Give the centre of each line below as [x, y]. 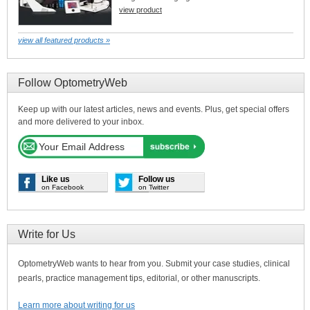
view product [140, 10]
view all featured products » [64, 40]
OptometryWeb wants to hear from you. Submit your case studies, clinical [154, 264]
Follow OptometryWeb [73, 83]
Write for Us [47, 234]
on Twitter [154, 187]
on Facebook [63, 187]
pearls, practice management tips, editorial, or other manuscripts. [139, 278]
